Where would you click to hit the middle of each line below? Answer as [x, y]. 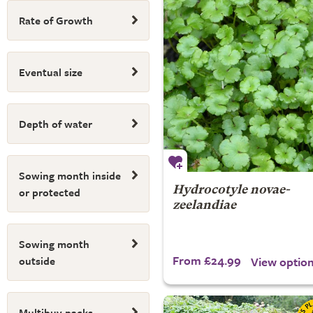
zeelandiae [204, 206]
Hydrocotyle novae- [231, 190]
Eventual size [51, 72]
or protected [50, 192]
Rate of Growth [56, 20]
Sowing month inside [70, 175]
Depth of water [56, 124]
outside [37, 261]
